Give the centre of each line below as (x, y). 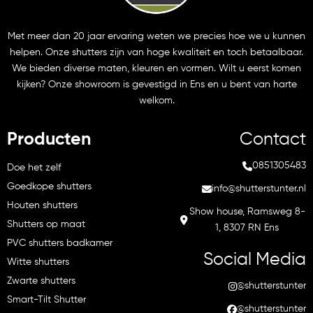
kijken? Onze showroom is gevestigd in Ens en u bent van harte (156, 85)
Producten (49, 140)
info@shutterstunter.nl (259, 189)
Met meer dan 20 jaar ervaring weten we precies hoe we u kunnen (156, 37)
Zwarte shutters (41, 281)
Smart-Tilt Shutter (46, 300)
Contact (273, 140)
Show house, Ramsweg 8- (247, 212)
